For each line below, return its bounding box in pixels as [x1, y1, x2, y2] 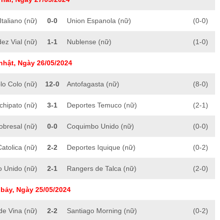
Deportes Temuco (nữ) [67, 101, 137, 110]
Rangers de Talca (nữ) [67, 165, 137, 173]
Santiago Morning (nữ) [67, 207, 137, 215]
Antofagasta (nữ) [67, 80, 119, 88]
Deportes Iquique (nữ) [67, 143, 136, 152]
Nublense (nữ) [67, 38, 111, 46]
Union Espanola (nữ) [67, 17, 131, 25]
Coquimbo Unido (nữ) [67, 122, 134, 131]
